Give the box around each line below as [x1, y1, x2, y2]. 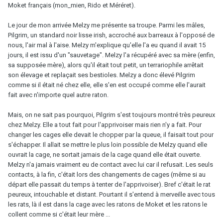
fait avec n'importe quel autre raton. [8, 91, 109, 99]
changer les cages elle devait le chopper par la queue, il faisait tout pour [8, 130, 214, 138]
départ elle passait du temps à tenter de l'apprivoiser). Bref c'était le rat [8, 180, 211, 188]
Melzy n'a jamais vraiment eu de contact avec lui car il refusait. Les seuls [8, 160, 213, 168]
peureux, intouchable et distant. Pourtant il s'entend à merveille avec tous [8, 190, 215, 198]
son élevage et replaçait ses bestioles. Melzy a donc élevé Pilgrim [8, 71, 195, 79]
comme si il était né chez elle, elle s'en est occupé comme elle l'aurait [8, 81, 206, 89]
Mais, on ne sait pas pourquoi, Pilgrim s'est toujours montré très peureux [8, 111, 215, 118]
